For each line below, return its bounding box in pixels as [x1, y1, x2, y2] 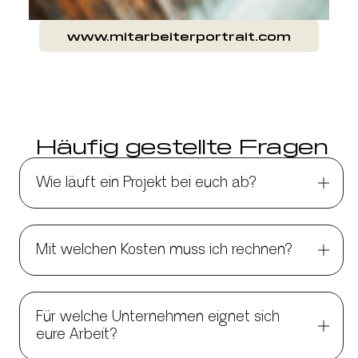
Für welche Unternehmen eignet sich [36, 308, 280, 327]
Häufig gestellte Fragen [34, 132, 328, 159]
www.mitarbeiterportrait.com [67, 29, 291, 44]
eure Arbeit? [36, 326, 118, 344]
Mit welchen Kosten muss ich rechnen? [36, 241, 293, 260]
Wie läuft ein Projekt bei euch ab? [36, 174, 257, 193]
